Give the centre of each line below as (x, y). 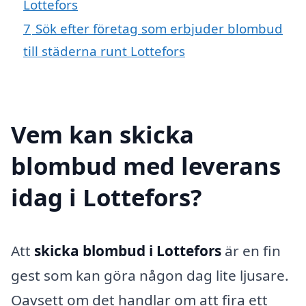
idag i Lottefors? (107, 197)
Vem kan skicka (102, 135)
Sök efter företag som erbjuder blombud (159, 29)
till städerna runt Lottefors (104, 51)
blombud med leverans (146, 166)
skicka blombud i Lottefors (128, 251)
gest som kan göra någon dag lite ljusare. (150, 276)
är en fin (251, 251)
